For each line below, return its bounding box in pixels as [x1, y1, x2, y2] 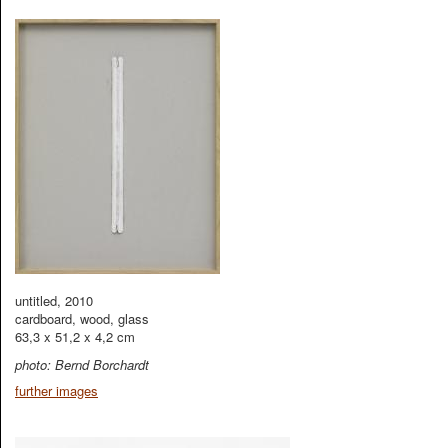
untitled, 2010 [15, 291, 93, 310]
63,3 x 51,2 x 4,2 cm [15, 327, 135, 346]
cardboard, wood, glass [15, 309, 149, 328]
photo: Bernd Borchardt [15, 355, 149, 374]
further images [15, 381, 98, 400]
